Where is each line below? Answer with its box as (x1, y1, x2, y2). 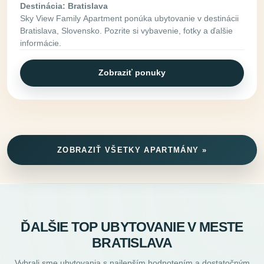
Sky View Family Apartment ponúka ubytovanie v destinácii (20, 13, 239, 23)
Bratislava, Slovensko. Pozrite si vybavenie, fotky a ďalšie (20, 25, 233, 35)
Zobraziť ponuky (98, 68, 166, 78)
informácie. (20, 38, 62, 48)
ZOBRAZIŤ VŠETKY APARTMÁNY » (57, 145, 207, 154)
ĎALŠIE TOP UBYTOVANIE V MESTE (21, 219, 243, 235)
